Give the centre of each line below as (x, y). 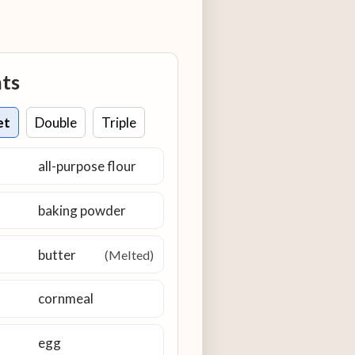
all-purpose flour (87, 166)
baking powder (82, 210)
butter (57, 254)
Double (55, 122)
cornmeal (65, 299)
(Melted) (130, 254)
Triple (118, 122)
